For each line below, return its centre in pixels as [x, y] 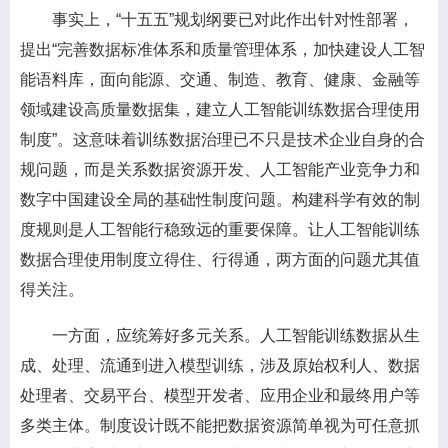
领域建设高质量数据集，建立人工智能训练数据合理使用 [220, 109]
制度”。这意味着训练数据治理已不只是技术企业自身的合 [222, 139]
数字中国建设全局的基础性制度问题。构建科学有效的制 [220, 199]
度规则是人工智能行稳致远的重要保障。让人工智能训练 [220, 229]
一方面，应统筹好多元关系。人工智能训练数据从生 [220, 335]
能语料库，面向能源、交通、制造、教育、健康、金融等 [220, 79]
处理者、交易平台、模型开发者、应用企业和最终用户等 [220, 395]
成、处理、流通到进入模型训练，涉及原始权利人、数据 [220, 365]
